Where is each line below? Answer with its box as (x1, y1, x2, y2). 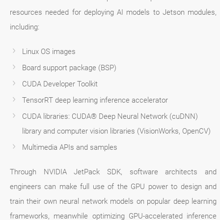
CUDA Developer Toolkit (22, 80, 98, 89)
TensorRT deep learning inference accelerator (22, 96, 168, 105)
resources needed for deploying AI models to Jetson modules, (10, 8, 217, 17)
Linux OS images (22, 47, 76, 56)
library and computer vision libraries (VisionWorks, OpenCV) (22, 127, 211, 136)
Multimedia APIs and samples (22, 143, 117, 152)
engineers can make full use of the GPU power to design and (10, 182, 217, 192)
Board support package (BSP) (22, 63, 116, 73)
